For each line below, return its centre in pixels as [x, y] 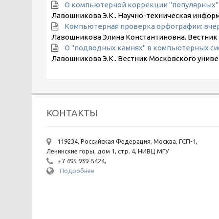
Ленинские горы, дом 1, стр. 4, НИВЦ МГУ [108, 151]
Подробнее [77, 171]
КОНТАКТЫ [72, 113]
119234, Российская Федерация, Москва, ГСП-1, [126, 141]
